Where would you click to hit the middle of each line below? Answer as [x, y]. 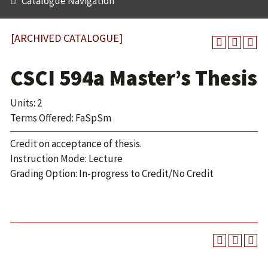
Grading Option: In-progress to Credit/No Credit [112, 173]
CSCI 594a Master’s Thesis [134, 78]
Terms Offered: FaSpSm [61, 118]
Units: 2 [26, 103]
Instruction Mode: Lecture [66, 159]
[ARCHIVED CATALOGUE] [67, 38]
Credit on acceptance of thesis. [76, 144]
